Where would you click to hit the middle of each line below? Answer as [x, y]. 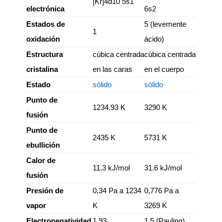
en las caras [112, 69]
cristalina [42, 69]
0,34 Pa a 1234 [117, 191]
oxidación [43, 39]
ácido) [154, 39]
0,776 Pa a [162, 191]
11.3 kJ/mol [111, 168]
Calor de [41, 160]
